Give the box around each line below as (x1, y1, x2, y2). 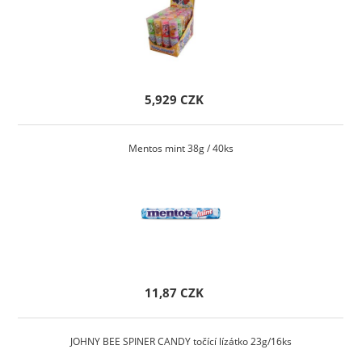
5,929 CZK (145, 91, 204, 109)
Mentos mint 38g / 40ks (128, 141, 234, 156)
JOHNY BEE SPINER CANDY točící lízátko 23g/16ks (69, 335, 292, 349)
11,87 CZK (145, 284, 204, 302)
